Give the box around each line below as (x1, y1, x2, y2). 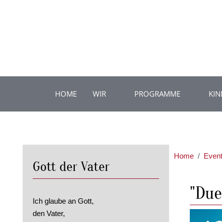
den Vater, (33, 209, 65, 218)
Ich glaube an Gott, (33, 197, 94, 206)
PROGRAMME (134, 89, 181, 99)
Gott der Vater (33, 159, 110, 175)
